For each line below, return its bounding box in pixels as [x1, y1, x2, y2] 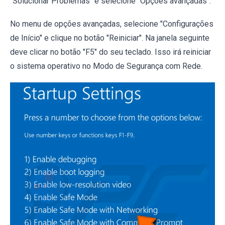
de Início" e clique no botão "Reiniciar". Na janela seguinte [10, 33, 209, 43]
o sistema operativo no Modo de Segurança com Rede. [10, 61, 202, 71]
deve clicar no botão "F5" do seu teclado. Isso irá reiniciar [10, 47, 211, 57]
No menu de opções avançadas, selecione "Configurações [10, 19, 213, 29]
